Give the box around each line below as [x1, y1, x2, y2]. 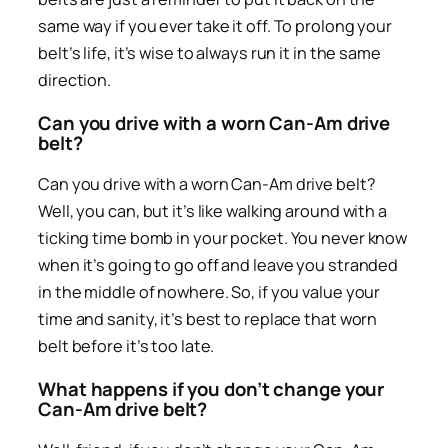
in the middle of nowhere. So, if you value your [38, 281, 381, 304]
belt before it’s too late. [38, 335, 215, 358]
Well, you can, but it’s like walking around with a [38, 200, 387, 223]
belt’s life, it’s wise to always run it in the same [38, 42, 381, 65]
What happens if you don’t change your [38, 375, 385, 402]
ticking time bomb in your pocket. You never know [38, 227, 408, 250]
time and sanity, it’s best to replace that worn [38, 308, 378, 331]
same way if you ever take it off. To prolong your [38, 15, 393, 38]
